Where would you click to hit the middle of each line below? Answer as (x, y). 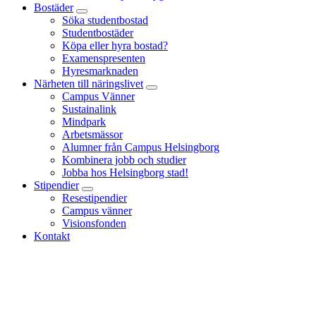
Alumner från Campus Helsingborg (141, 147)
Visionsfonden (94, 223)
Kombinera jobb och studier (124, 159)
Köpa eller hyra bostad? (115, 45)
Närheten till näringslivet (89, 83)
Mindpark (84, 121)
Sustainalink (89, 109)
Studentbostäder (98, 32)
